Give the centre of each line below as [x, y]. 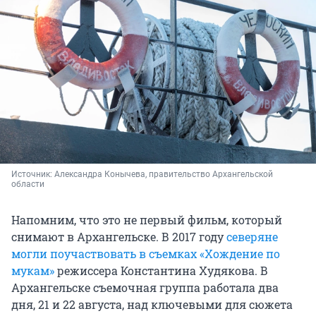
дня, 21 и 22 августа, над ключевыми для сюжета [152, 305]
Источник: [33, 175]
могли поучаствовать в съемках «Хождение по [146, 254]
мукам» [33, 271]
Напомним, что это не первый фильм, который [147, 220]
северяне [252, 237]
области [28, 184]
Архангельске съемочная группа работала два [145, 288]
